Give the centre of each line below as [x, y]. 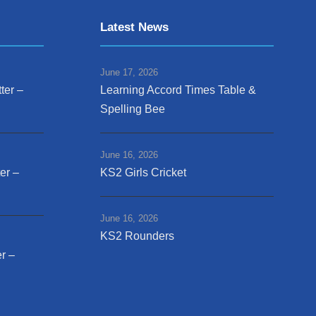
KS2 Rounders [137, 236]
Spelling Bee [133, 109]
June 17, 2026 [129, 72]
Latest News [134, 27]
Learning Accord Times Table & [178, 90]
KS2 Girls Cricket [143, 172]
